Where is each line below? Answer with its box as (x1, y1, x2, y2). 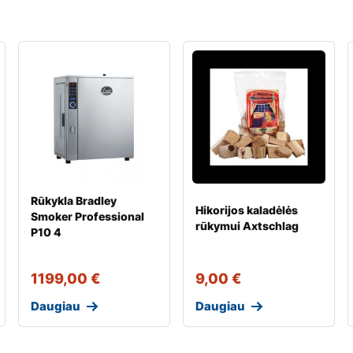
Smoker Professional (30, 209, 144, 223)
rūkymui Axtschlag (195, 218, 299, 232)
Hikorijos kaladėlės (195, 203, 298, 217)
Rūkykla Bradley (30, 193, 117, 207)
